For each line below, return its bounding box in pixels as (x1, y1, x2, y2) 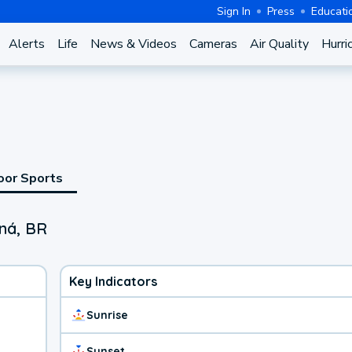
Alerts (8, 35, 45, 53)
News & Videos (90, 35, 177, 53)
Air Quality (249, 35, 309, 53)
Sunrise (86, 307, 128, 322)
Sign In (217, 3, 251, 19)
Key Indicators (69, 273, 157, 289)
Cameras (189, 35, 237, 53)
